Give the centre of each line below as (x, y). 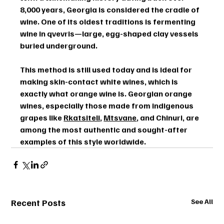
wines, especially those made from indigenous (108, 106)
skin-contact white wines (97, 82)
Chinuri (169, 118)
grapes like (42, 118)
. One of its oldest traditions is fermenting (117, 22)
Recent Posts (38, 203)
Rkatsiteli (82, 118)
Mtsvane (120, 118)
